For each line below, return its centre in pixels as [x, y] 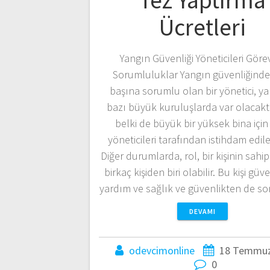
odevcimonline [162, 251]
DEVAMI [202, 212]
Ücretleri [202, 27]
